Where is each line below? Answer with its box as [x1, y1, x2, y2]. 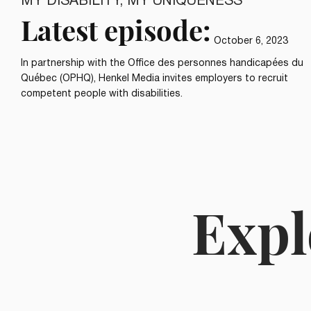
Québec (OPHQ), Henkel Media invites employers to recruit [21, 74, 288, 83]
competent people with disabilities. [21, 89, 183, 99]
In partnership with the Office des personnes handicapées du [21, 58, 303, 68]
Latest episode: [21, 10, 211, 48]
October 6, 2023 [214, 36, 288, 46]
